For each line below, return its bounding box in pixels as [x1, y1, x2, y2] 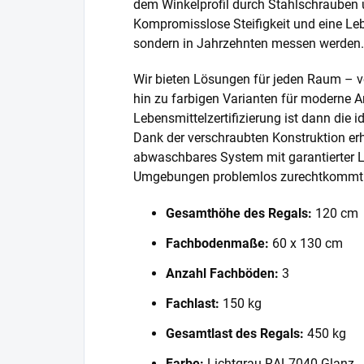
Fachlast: [166, 295, 219, 311]
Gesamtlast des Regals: [166, 325, 304, 341]
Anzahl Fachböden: [166, 265, 279, 281]
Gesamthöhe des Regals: [166, 205, 312, 221]
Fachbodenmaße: [166, 235, 269, 251]
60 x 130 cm [269, 235, 343, 251]
